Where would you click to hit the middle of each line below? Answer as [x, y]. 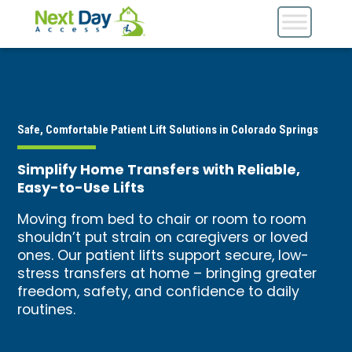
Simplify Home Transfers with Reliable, [159, 170]
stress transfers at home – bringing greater [167, 275]
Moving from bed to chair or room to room [162, 221]
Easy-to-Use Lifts [81, 189]
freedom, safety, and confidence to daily [159, 293]
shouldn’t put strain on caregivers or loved [163, 239]
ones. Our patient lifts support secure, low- [163, 257]
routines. [47, 311]
